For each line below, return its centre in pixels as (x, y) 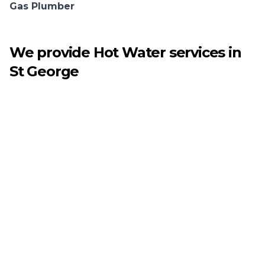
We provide (51, 52)
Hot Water (130, 52)
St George (44, 71)
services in (203, 52)
